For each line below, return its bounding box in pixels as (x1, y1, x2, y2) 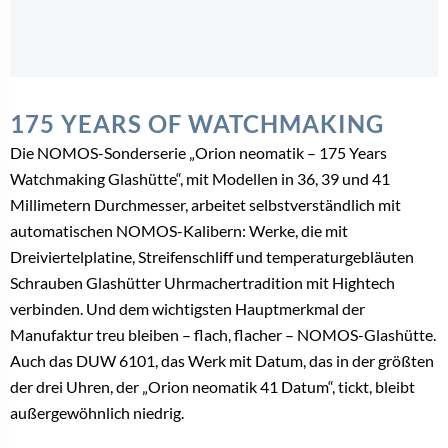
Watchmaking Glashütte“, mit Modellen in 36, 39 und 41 (10, 169, 390, 189)
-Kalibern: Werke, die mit (177, 221, 348, 241)
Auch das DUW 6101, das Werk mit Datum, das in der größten (10, 351, 434, 371)
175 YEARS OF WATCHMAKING (10, 109, 384, 139)
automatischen (10, 221, 116, 241)
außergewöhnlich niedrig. (10, 403, 184, 423)
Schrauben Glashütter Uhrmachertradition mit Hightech (10, 273, 395, 293)
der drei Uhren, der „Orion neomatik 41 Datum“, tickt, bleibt (10, 377, 415, 397)
